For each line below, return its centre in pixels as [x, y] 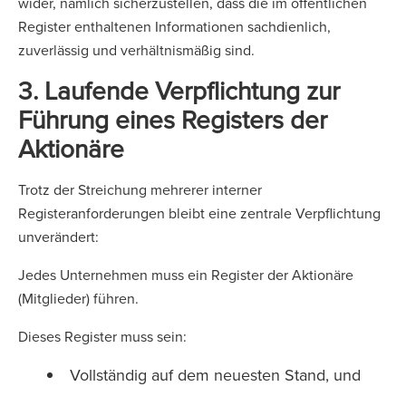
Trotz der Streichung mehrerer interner [140, 189]
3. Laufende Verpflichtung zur [179, 90]
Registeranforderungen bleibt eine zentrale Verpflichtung [199, 213]
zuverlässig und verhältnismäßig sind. [138, 50]
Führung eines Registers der [173, 119]
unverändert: [60, 237]
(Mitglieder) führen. [80, 298]
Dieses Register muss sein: [104, 336]
